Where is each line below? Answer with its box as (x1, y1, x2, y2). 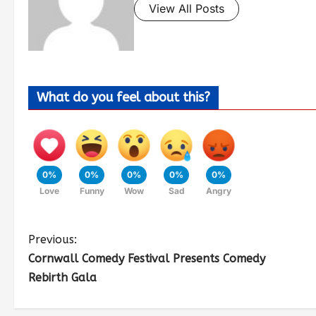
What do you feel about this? (37, 90, 210, 106)
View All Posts (149, 1, 224, 16)
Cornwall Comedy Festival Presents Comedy (28, 252, 265, 266)
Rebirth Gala (28, 271, 97, 285)
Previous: (28, 233, 77, 247)
